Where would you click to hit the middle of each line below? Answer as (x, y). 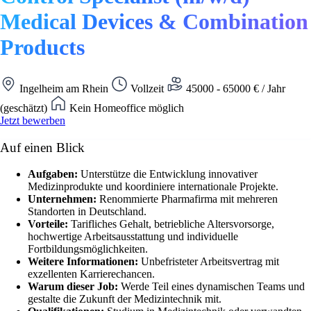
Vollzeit (147, 88)
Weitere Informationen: (84, 262)
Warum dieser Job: (74, 287)
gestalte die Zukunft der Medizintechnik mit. (125, 299)
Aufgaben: (54, 174)
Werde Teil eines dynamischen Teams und (213, 287)
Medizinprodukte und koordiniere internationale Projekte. (153, 187)
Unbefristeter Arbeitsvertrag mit (210, 262)
